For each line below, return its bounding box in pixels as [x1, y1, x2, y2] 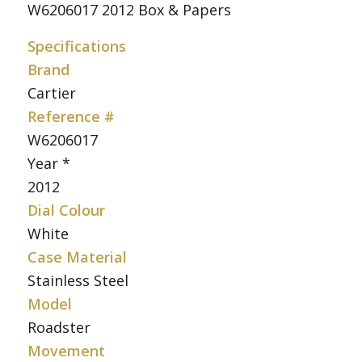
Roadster [27, 317, 90, 337]
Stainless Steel [27, 270, 128, 290]
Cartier [27, 82, 76, 103]
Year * [27, 153, 70, 173]
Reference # [27, 106, 115, 126]
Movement [27, 340, 105, 360]
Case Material [27, 246, 127, 267]
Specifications [27, 36, 126, 56]
